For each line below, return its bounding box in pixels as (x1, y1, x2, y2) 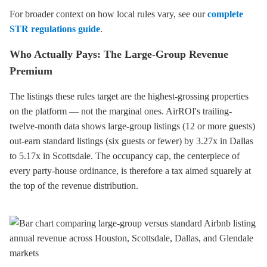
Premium (10, 65, 52, 77)
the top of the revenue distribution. (10, 181, 138, 191)
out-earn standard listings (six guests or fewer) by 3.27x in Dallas (10, 136, 253, 146)
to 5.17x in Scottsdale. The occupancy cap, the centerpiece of (10, 151, 240, 161)
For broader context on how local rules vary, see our (10, 9, 207, 19)
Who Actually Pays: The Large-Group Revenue (10, 48, 228, 60)
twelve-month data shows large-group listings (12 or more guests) (10, 121, 255, 131)
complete (207, 9, 243, 19)
